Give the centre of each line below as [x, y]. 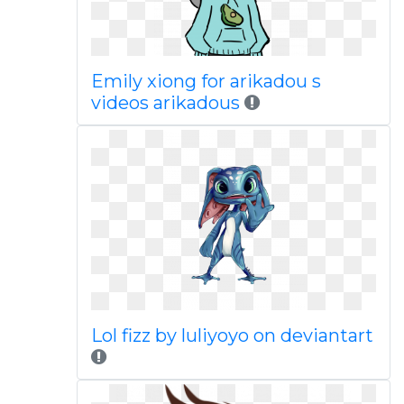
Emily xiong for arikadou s [206, 81]
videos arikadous [165, 103]
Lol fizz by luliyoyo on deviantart [232, 335]
